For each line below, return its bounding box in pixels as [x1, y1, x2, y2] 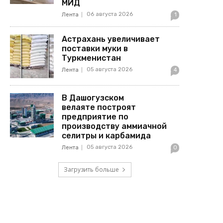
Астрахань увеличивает [62, 34, 160, 44]
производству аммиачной [62, 121, 167, 131]
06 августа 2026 [87, 10, 133, 17]
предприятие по [62, 112, 129, 122]
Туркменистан [62, 53, 123, 63]
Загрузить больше [63, 165, 119, 174]
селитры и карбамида [62, 131, 151, 141]
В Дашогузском [62, 93, 124, 103]
